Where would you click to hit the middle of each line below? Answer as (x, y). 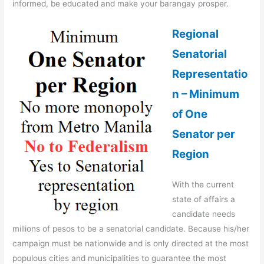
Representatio (209, 74)
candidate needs (203, 214)
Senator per (203, 134)
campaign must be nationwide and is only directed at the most (131, 243)
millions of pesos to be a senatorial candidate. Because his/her (131, 228)
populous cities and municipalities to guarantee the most (120, 258)
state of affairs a (203, 199)
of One (189, 114)
